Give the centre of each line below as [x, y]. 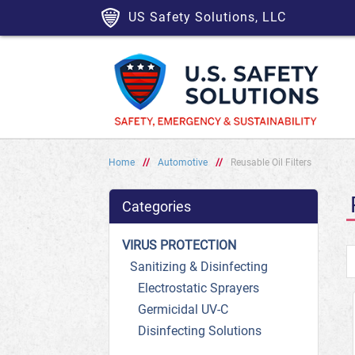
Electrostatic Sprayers [198, 288]
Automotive [183, 162]
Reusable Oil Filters [271, 162]
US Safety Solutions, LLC [207, 17]
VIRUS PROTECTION [179, 245]
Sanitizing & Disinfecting [199, 267]
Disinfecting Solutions [200, 331]
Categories [157, 206]
